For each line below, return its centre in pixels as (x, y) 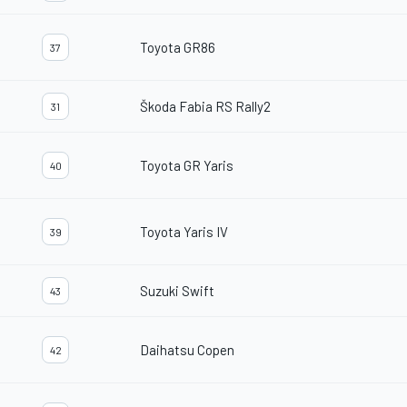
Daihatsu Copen (187, 350)
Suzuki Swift (177, 291)
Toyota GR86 (178, 48)
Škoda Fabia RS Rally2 (205, 107)
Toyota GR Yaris (187, 166)
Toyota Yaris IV (184, 232)
